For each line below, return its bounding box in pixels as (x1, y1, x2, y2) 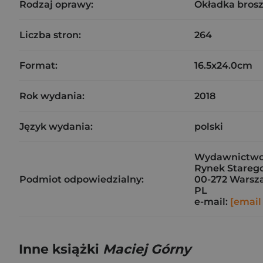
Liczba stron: (19, 29, 81, 41)
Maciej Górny (103, 241, 191, 257)
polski (194, 121, 223, 132)
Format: (19, 60, 58, 71)
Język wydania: (19, 121, 93, 132)
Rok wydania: (19, 90, 85, 102)
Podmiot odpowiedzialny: (19, 174, 144, 185)
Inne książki (19, 241, 103, 257)
